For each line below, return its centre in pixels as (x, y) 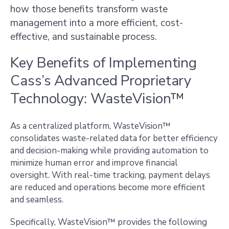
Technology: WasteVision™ (97, 99)
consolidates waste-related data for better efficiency (114, 138)
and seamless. (38, 200)
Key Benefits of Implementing (104, 63)
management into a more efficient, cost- (97, 23)
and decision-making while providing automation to (109, 151)
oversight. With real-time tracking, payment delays (110, 175)
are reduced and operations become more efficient (108, 187)
